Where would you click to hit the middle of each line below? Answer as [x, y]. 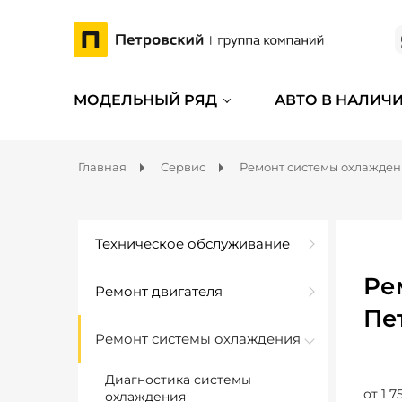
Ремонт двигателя [159, 291]
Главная [102, 167]
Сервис [183, 167]
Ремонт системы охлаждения [198, 339]
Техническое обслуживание [192, 244]
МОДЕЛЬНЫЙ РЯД [145, 100]
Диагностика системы [178, 380]
